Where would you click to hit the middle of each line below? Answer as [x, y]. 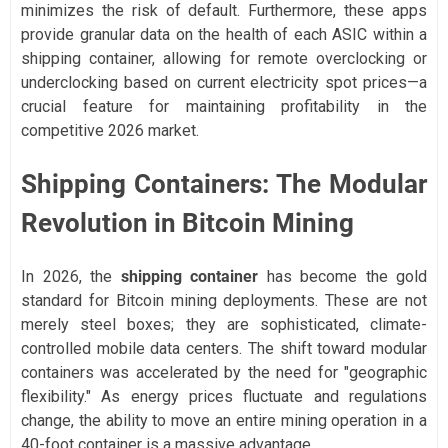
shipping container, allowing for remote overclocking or [224, 59]
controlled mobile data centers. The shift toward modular [224, 349]
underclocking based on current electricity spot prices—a [224, 83]
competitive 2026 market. [110, 131]
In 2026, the [71, 277]
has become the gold [342, 277]
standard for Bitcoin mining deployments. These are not [224, 301]
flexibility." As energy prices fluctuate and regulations [224, 397]
